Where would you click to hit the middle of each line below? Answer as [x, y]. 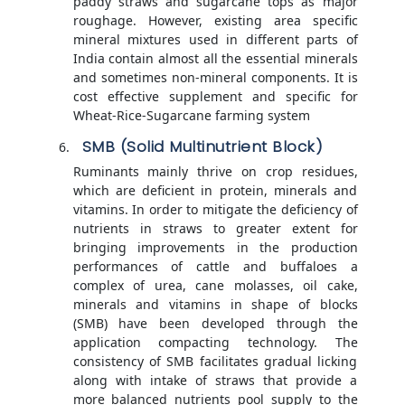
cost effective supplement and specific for [215, 96]
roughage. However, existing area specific [215, 20]
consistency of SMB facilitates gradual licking [215, 361]
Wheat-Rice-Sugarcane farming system [191, 115]
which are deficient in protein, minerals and [215, 190]
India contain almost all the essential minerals [215, 58]
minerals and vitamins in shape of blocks [215, 304]
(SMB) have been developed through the [215, 323]
